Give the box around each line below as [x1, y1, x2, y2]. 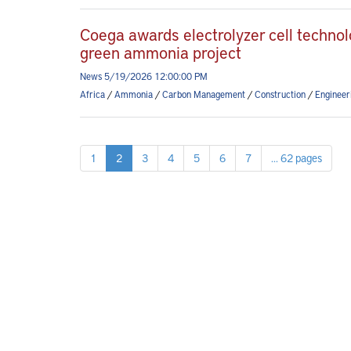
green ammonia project [80, 41, 241, 63]
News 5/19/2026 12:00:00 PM [80, 70, 208, 82]
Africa [80, 88, 105, 100]
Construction [255, 88, 306, 100]
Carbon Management [162, 88, 245, 100]
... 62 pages [271, 150, 322, 165]
